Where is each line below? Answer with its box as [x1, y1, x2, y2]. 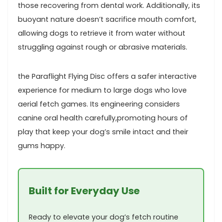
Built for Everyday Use [29, 183, 140, 198]
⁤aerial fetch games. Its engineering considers [18, 99, 180, 109]
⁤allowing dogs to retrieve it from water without [18, 28, 185, 38]
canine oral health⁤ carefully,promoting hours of [18, 112, 188, 123]
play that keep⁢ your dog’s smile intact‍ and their [18, 126, 188, 137]
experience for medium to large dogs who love [18, 85, 187, 95]
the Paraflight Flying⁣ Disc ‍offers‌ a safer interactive [18, 71, 197, 81]
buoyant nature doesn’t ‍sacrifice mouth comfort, [18, 14, 196, 24]
